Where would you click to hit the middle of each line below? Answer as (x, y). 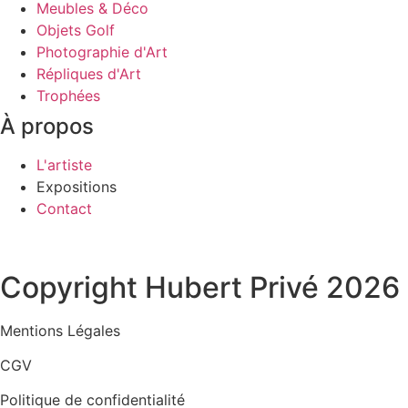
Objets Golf (76, 30)
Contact (64, 208)
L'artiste (64, 164)
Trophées (68, 95)
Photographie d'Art (102, 51)
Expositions (76, 186)
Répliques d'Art (89, 73)
